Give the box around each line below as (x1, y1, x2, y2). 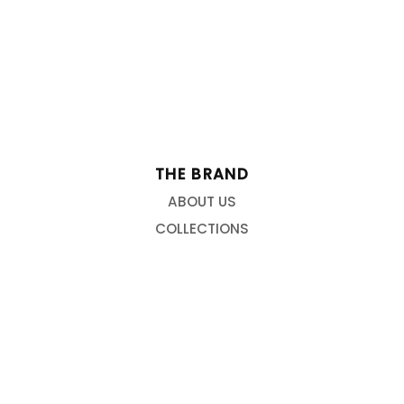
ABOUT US (168, 192, 236, 212)
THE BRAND (154, 162, 250, 185)
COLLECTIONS (155, 219, 249, 239)
